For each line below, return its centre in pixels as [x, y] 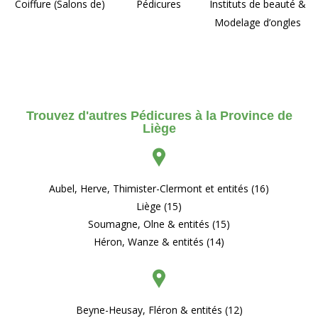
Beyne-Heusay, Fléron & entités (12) [159, 309]
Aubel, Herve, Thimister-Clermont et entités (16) [159, 188]
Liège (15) [159, 206]
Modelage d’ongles [258, 22]
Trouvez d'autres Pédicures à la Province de [159, 115]
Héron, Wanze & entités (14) [159, 241]
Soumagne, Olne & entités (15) [159, 224]
